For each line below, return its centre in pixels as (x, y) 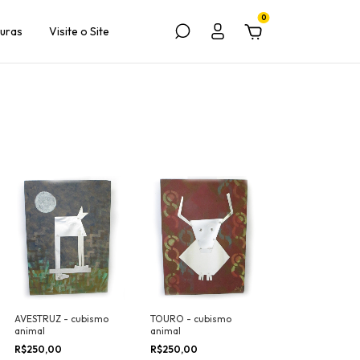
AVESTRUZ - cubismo (61, 319)
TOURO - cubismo (191, 319)
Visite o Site (80, 31)
